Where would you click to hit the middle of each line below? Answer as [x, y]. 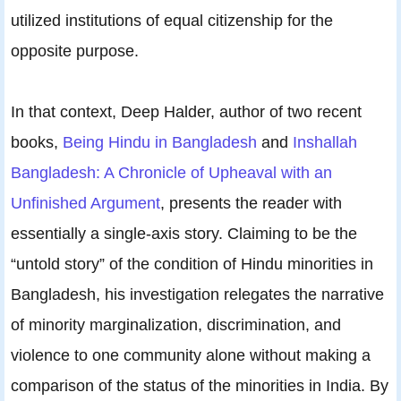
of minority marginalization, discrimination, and [176, 324]
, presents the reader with [251, 202]
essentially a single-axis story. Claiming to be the [184, 233]
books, [37, 141]
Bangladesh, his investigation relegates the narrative [197, 294]
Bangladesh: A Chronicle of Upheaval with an [171, 172]
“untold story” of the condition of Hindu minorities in [192, 263]
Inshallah [325, 141]
